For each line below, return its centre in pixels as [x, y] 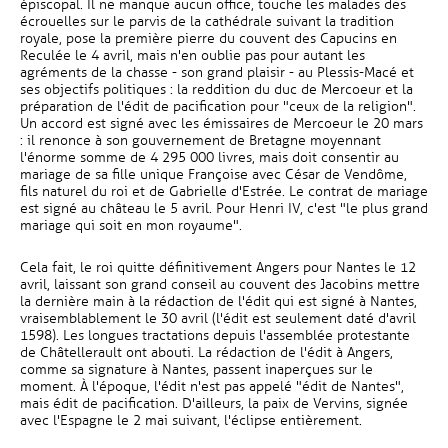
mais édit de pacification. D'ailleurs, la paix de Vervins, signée [214, 403]
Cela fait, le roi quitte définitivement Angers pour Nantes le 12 [218, 267]
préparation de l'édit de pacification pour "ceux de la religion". [218, 106]
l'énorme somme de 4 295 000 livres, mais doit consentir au [209, 157]
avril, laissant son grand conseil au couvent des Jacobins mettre [220, 284]
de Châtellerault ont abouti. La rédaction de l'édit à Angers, [206, 352]
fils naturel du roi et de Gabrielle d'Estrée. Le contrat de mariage [224, 191]
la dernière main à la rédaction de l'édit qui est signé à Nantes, [218, 301]
